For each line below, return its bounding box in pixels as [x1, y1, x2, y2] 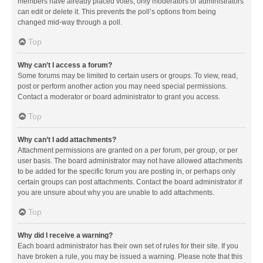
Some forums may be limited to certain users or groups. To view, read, [18, 71, 238, 80]
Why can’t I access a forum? [18, 60, 112, 69]
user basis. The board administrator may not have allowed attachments [18, 156, 242, 165]
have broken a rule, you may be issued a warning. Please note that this [18, 252, 242, 261]
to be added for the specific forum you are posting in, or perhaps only [18, 167, 235, 176]
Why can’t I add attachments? [18, 135, 116, 144]
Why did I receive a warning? [18, 231, 113, 240]
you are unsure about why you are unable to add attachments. [18, 188, 214, 197]
